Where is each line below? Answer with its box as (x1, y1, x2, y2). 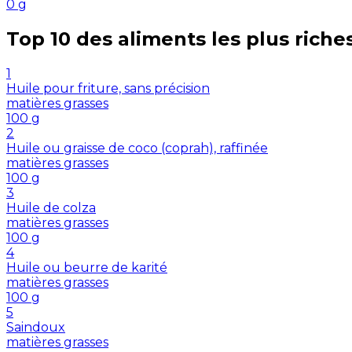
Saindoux (6, 320, 65, 335)
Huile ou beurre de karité (6, 260, 167, 276)
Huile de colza (6, 200, 96, 216)
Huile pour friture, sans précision (6, 81, 210, 97)
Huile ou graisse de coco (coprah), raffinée (6, 141, 268, 156)
